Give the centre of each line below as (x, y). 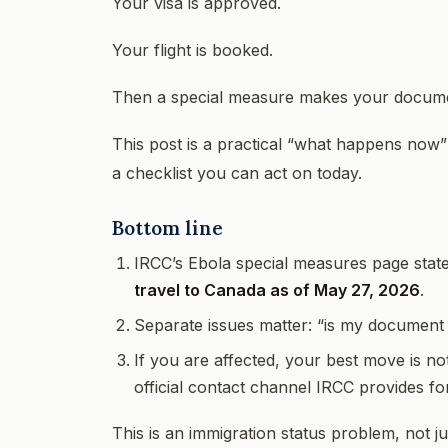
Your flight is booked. (192, 49)
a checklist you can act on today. (237, 172)
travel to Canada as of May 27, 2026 (277, 289)
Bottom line (167, 227)
